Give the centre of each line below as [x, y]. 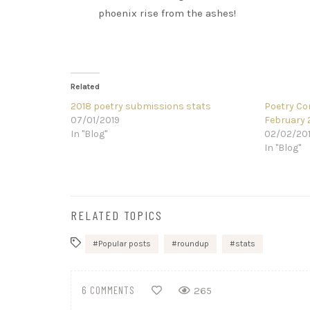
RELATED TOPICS [117, 215]
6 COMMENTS [108, 290]
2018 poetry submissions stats [141, 106]
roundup [193, 244]
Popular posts [125, 244]
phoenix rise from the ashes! [167, 13]
